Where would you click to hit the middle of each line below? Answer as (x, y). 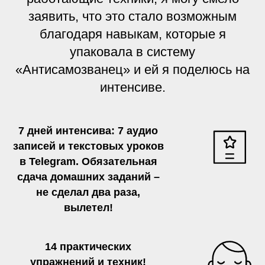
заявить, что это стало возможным (132, 16)
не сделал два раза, (88, 192)
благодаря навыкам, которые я (132, 34)
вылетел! (88, 207)
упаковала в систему (132, 51)
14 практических (88, 246)
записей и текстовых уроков (88, 146)
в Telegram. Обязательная (88, 161)
